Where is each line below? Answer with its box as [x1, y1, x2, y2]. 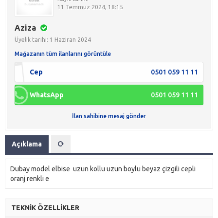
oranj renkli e [10, 175, 49, 183]
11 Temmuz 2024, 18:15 [57, 4, 123, 11]
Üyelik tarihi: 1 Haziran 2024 [15, 36, 91, 43]
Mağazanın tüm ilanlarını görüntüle [15, 51, 111, 57]
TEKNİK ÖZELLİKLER [11, 204, 79, 212]
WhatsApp [30, 91, 64, 99]
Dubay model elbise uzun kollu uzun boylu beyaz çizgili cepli [10, 165, 196, 173]
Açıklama [12, 140, 42, 148]
